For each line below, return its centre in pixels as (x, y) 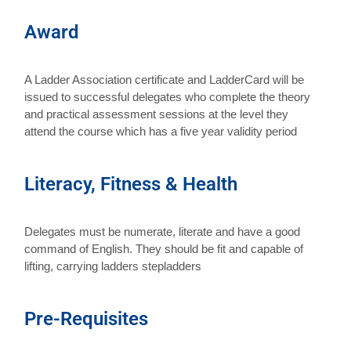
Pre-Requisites (87, 318)
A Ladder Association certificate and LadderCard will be (165, 79)
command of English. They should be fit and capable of (164, 248)
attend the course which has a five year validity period (161, 131)
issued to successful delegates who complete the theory (168, 96)
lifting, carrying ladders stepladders (113, 266)
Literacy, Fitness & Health (131, 184)
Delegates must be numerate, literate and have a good (163, 231)
